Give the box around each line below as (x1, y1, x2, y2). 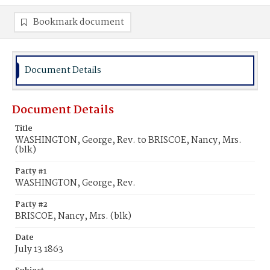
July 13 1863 (15, 242, 63, 257)
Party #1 (15, 165, 46, 178)
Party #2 (15, 198, 48, 211)
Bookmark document (33, 15, 124, 30)
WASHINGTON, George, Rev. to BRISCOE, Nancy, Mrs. (15, 133, 242, 148)
